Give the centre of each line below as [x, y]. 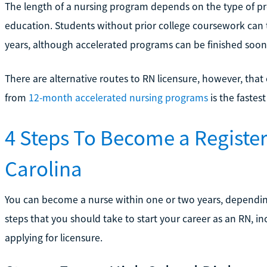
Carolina [43, 168]
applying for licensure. [53, 237]
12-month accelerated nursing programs [118, 97]
